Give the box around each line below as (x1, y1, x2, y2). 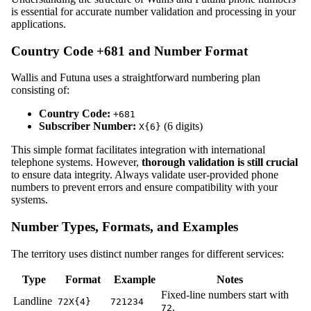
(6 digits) (161, 120, 203, 133)
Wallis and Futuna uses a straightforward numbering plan (11, 72, 260, 84)
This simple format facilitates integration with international (11, 144, 265, 156)
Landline (13, 294, 52, 307)
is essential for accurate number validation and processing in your (11, 5, 296, 17)
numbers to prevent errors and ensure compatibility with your (11, 181, 278, 194)
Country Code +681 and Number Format (11, 43, 248, 58)
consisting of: (11, 84, 69, 96)
